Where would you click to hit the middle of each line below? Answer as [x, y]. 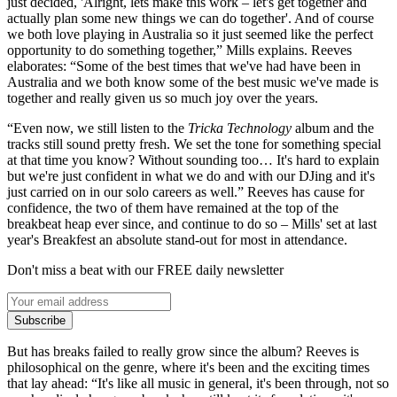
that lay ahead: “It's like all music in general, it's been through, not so [198, 383]
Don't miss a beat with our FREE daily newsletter [145, 269]
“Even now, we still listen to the [97, 128]
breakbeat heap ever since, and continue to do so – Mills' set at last [192, 223]
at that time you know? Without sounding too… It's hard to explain [193, 160]
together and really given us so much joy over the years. [163, 97]
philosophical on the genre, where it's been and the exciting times [188, 367]
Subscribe [40, 320]
